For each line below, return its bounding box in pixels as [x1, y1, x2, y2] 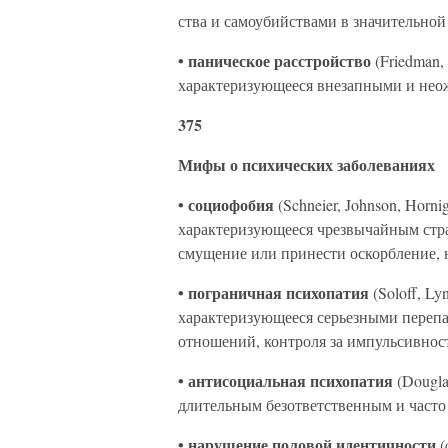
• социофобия [178, 193, 278, 216]
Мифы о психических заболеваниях [178, 153, 435, 176]
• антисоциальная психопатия [178, 369, 397, 392]
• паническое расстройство [178, 49, 375, 72]
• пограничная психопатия [178, 281, 373, 304]
